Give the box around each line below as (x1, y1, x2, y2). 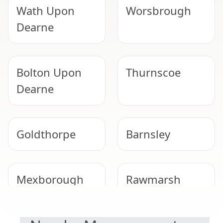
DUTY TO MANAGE (38, 184, 100, 194)
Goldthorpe (16, 126, 76, 142)
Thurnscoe (126, 65, 181, 80)
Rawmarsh (126, 172, 181, 187)
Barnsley (126, 126, 170, 142)
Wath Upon (16, 3, 75, 18)
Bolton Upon (16, 65, 82, 80)
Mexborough (16, 172, 84, 187)
